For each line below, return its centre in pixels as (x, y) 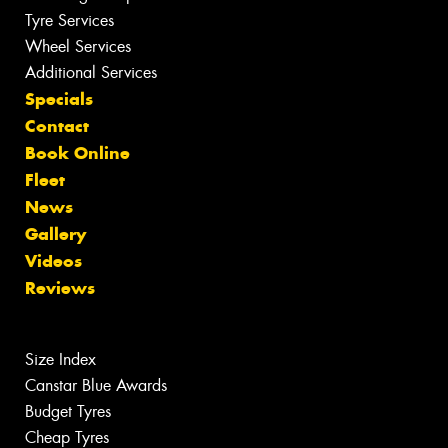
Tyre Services (69, 20)
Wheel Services (78, 46)
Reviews (60, 287)
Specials (59, 98)
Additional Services (91, 72)
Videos (53, 260)
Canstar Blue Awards (96, 385)
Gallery (55, 233)
